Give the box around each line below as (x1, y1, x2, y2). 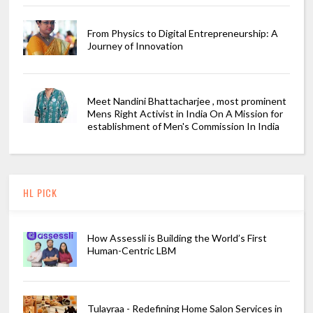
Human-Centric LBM (87, 245, 176, 257)
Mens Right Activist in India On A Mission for (87, 108, 283, 120)
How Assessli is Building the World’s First (87, 232, 267, 245)
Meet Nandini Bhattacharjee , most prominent (87, 95, 286, 108)
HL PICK (23, 185, 58, 201)
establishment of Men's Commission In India (87, 120, 279, 133)
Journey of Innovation (87, 40, 183, 52)
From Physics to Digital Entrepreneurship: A (87, 27, 278, 40)
